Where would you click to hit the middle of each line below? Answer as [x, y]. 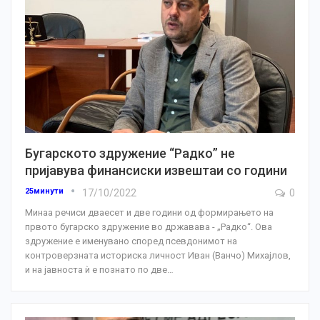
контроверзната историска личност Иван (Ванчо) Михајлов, [158, 255]
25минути [45, 191]
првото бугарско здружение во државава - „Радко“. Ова [149, 226]
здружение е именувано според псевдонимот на [131, 241]
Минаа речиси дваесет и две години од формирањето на [149, 212]
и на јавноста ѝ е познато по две [96, 269]
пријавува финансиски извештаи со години [156, 170]
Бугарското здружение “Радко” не [130, 153]
